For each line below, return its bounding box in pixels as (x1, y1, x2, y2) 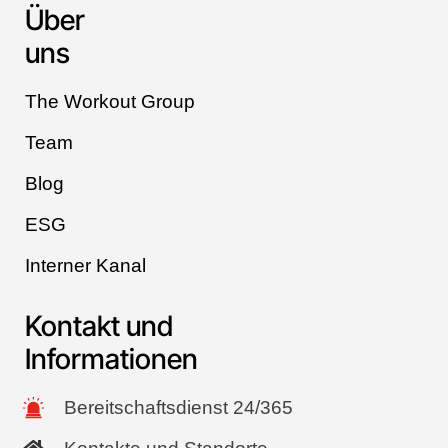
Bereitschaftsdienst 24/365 (63, 397, 293, 418)
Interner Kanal (25, 255, 146, 276)
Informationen (25, 342, 198, 376)
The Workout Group (25, 91, 195, 112)
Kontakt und (25, 309, 173, 343)
